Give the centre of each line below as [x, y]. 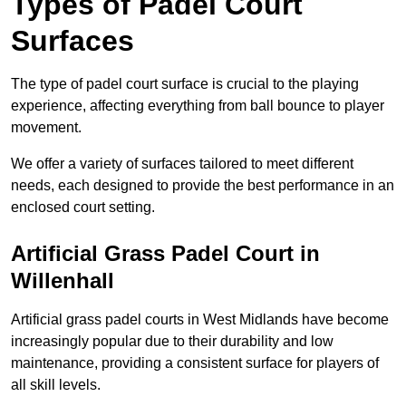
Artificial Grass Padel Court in [165, 254]
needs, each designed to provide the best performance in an [203, 186]
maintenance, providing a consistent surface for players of [195, 363]
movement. [46, 128]
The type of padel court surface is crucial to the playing [185, 84]
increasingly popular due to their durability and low [172, 342]
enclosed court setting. [83, 208]
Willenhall [63, 281]
